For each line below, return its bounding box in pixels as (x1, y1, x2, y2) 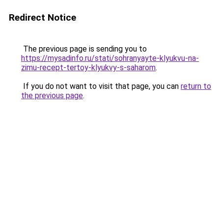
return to (181, 82, 211, 91)
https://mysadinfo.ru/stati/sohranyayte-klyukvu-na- (21, 54, 199, 63)
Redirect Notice (9, 12, 76, 23)
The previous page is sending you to (21, 44, 147, 54)
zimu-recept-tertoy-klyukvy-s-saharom (21, 63, 156, 72)
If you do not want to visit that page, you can (21, 82, 181, 91)
